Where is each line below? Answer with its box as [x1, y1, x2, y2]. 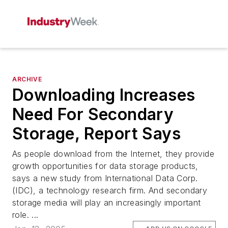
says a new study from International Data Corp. [12, 173, 198, 183]
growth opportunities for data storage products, [12, 161, 198, 171]
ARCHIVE [12, 75, 42, 83]
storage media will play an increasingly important [12, 197, 201, 208]
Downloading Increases [12, 85, 195, 105]
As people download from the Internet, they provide [12, 149, 214, 159]
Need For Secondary [12, 104, 174, 124]
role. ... [12, 210, 39, 220]
